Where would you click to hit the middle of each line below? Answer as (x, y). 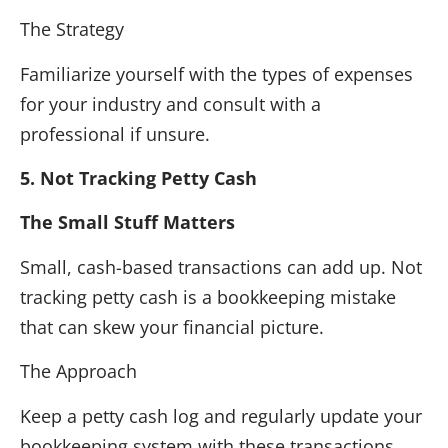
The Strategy (72, 29)
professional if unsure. (115, 133)
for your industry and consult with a (170, 103)
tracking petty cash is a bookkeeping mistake (208, 296)
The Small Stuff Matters (127, 222)
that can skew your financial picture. (172, 326)
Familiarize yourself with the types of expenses (216, 73)
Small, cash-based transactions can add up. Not (221, 266)
